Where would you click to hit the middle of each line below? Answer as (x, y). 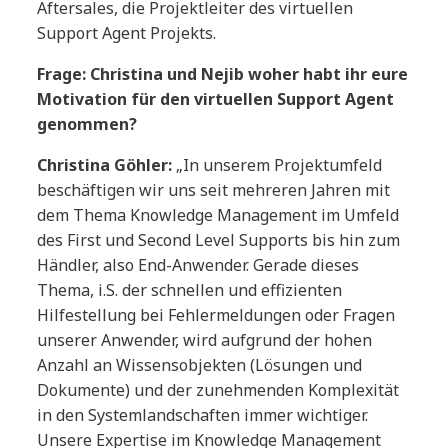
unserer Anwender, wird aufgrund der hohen (205, 340)
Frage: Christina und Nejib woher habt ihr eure (223, 74)
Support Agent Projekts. (127, 33)
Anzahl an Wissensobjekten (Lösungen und (200, 365)
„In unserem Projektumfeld (277, 165)
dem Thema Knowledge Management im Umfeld (218, 215)
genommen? (87, 124)
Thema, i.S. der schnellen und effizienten (190, 290)
